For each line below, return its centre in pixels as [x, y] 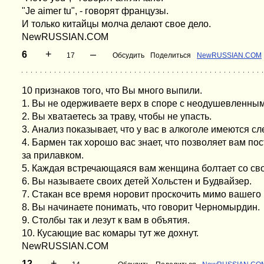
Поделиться [171, 55]
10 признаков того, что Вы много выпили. [112, 90]
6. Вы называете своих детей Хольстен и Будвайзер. [137, 181]
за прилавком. [53, 155]
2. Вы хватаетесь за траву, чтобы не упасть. [117, 116]
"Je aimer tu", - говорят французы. [95, 11]
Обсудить [128, 55]
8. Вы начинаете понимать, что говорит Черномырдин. [141, 207]
